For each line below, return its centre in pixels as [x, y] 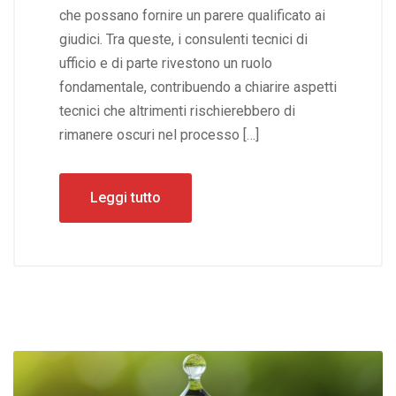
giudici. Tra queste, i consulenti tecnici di [183, 40]
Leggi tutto [126, 198]
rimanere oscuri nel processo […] [159, 135]
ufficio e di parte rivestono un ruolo [166, 64]
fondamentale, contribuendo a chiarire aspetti [198, 88]
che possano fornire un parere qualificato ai [192, 16]
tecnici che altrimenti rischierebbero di [177, 111]
